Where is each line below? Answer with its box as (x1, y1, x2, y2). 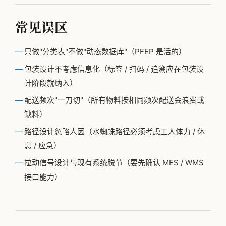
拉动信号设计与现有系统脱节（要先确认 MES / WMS (24, 158, 204, 168)
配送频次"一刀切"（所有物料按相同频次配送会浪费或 (24, 95, 204, 105)
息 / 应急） (24, 141, 61, 151)
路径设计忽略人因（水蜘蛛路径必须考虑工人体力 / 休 (24, 127, 205, 137)
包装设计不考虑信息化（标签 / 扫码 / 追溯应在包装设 (24, 64, 204, 74)
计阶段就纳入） (24, 78, 77, 88)
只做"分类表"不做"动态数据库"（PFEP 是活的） (24, 47, 186, 57)
